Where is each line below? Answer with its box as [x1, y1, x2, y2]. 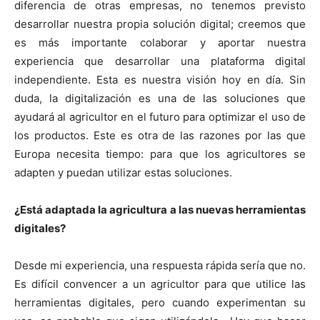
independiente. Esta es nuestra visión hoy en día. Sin [14, 72, 306, 86]
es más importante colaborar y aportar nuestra [14, 35, 306, 49]
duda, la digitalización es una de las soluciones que [14, 91, 306, 105]
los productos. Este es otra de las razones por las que [14, 128, 306, 142]
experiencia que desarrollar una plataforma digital [14, 54, 306, 68]
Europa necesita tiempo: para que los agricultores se [14, 146, 306, 161]
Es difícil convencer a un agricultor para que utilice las [14, 276, 306, 291]
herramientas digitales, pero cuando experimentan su [14, 295, 306, 309]
